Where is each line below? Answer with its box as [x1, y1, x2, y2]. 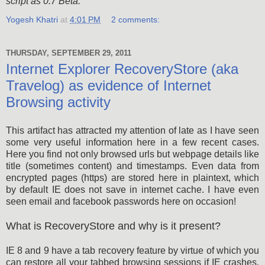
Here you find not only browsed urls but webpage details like [6, 148, 259, 159]
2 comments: [111, 15, 160, 25]
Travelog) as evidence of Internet [6, 77, 211, 94]
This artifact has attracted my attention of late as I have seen [6, 125, 259, 135]
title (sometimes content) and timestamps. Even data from [6, 160, 259, 171]
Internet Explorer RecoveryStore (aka [6, 61, 238, 77]
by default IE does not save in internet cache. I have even [6, 184, 259, 195]
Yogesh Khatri [6, 15, 58, 25]
